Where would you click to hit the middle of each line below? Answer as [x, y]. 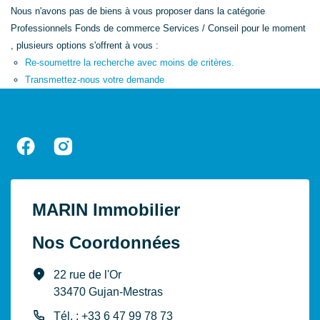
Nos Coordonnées [106, 242]
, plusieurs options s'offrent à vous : [85, 45]
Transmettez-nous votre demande [95, 79]
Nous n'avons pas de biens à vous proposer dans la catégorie [138, 11]
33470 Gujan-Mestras [108, 291]
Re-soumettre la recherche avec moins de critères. [130, 62]
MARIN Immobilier [106, 209]
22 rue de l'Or [87, 274]
